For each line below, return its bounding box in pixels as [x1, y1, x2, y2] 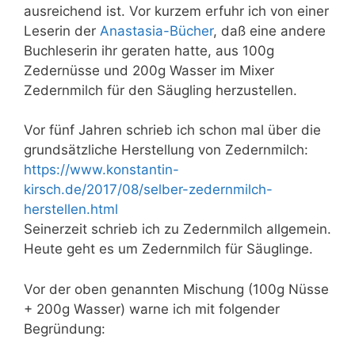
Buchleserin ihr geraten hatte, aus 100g [24, 42, 274, 59]
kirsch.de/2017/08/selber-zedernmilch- [24, 181, 273, 197]
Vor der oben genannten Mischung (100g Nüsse [24, 281, 329, 297]
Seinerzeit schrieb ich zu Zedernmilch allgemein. [24, 221, 331, 237]
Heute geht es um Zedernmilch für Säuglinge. [24, 241, 313, 257]
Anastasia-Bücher [100, 22, 213, 39]
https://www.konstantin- [24, 162, 179, 177]
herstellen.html [24, 201, 118, 217]
